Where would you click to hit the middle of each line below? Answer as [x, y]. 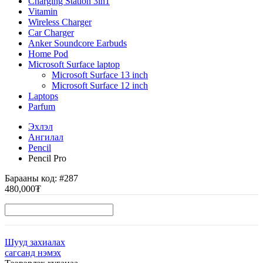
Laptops [43, 96]
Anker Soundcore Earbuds [77, 43]
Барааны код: [32, 178]
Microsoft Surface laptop [74, 64]
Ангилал [46, 137]
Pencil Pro [47, 158]
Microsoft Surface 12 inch [100, 85]
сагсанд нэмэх [33, 253]
